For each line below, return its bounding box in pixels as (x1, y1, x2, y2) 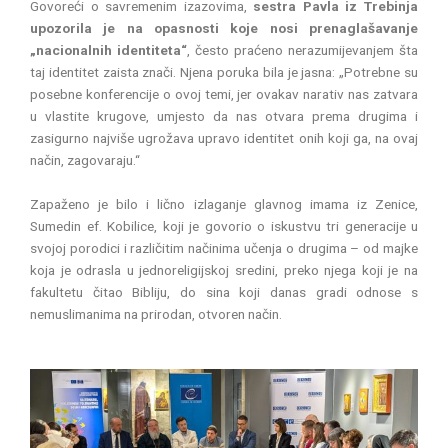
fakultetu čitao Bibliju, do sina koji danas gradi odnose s (30, 284, 418, 301)
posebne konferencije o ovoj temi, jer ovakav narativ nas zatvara (30, 86, 418, 103)
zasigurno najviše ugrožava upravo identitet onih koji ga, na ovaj (30, 130, 418, 147)
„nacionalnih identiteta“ (30, 42, 187, 59)
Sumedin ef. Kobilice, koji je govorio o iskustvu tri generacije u (30, 218, 418, 235)
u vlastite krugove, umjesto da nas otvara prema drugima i (30, 108, 418, 125)
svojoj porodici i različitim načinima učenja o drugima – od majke (30, 240, 418, 257)
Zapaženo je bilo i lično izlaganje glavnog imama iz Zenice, (30, 196, 418, 213)
